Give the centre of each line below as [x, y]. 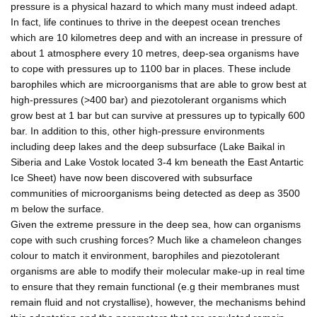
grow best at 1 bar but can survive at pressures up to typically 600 [158, 115]
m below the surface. [57, 208]
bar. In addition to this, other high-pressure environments [138, 131]
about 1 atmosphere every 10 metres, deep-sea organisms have [155, 53]
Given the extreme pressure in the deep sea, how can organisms [156, 224]
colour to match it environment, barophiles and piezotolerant [145, 255]
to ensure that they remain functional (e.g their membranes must [155, 286]
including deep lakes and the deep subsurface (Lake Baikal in [148, 146]
